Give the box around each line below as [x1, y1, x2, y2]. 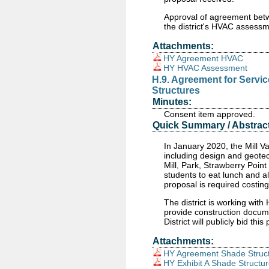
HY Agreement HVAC [163, 53, 243, 63]
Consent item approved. [164, 109, 255, 119]
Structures [152, 85, 200, 95]
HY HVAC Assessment [163, 63, 247, 73]
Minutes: [153, 97, 192, 107]
